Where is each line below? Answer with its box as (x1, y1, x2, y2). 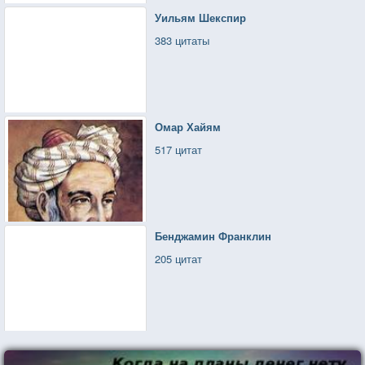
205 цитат (155, 250, 203, 266)
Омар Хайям (155, 118, 222, 134)
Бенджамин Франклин (155, 227, 272, 244)
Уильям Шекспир (155, 9, 247, 25)
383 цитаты (155, 32, 210, 48)
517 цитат (155, 141, 203, 157)
